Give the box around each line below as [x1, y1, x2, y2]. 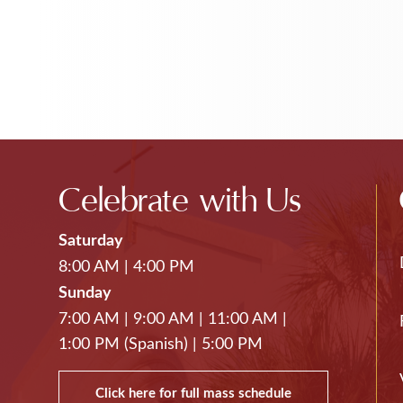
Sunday [58, 284, 112, 301]
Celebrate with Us [58, 179, 302, 222]
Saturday [58, 232, 124, 249]
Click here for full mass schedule [95, 386, 292, 400]
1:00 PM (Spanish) [58, 336, 189, 353]
